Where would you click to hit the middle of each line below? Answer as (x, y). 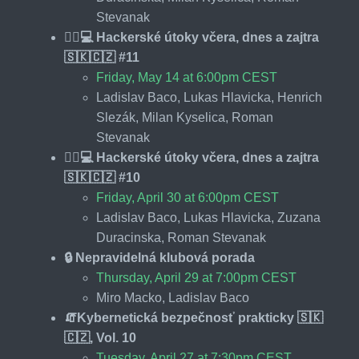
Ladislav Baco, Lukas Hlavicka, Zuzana (208, 217)
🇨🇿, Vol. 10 (100, 337)
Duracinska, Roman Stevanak (181, 237)
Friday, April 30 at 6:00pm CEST (188, 197)
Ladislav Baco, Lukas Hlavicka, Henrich (209, 97)
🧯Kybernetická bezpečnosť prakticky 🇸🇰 (194, 317)
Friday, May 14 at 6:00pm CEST (187, 77)
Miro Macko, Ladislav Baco (173, 297)
